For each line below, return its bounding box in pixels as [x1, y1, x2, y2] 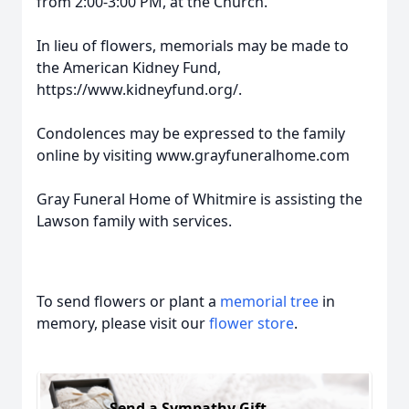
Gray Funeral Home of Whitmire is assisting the [37, 189, 362, 209]
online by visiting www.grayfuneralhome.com [37, 145, 350, 165]
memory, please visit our [37, 313, 209, 333]
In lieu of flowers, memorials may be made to [37, 36, 349, 56]
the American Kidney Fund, [37, 58, 221, 78]
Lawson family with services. [37, 211, 232, 231]
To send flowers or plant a [37, 291, 220, 311]
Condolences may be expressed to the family [37, 123, 345, 143]
